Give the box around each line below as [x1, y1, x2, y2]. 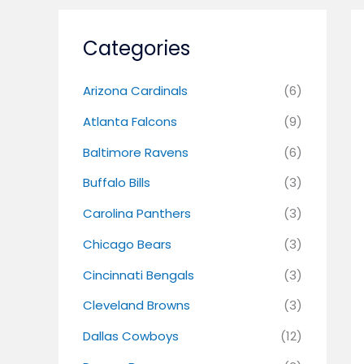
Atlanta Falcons [83, 112, 177, 130]
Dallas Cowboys [83, 327, 179, 345]
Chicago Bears [83, 235, 171, 253]
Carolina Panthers [83, 205, 191, 223]
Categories [83, 34, 190, 63]
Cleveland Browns [83, 297, 190, 314]
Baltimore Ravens [83, 143, 188, 161]
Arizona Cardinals [83, 82, 188, 100]
